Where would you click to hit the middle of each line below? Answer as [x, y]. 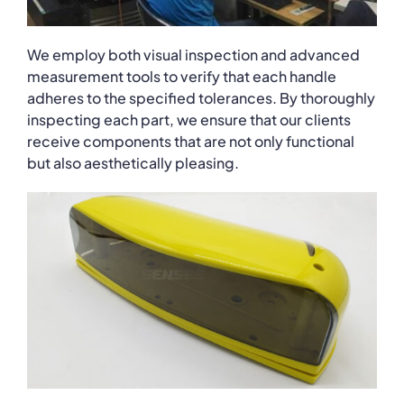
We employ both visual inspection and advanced [193, 54]
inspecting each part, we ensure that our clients [188, 119]
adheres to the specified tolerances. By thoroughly [201, 97]
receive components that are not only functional [190, 141]
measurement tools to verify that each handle [181, 76]
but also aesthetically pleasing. [133, 162]
